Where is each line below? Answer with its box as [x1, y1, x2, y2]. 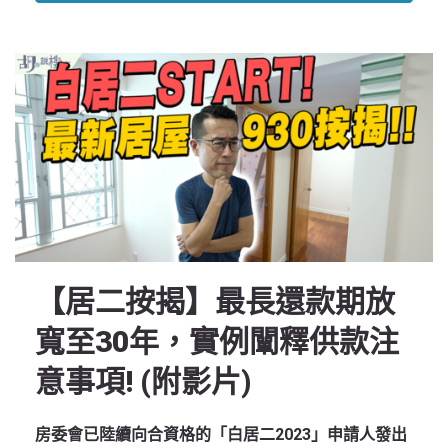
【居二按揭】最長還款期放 [35, 284, 395, 319]
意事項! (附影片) [35, 364, 251, 399]
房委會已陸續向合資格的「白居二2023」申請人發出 [35, 425, 407, 444]
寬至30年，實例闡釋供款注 [35, 324, 399, 359]
